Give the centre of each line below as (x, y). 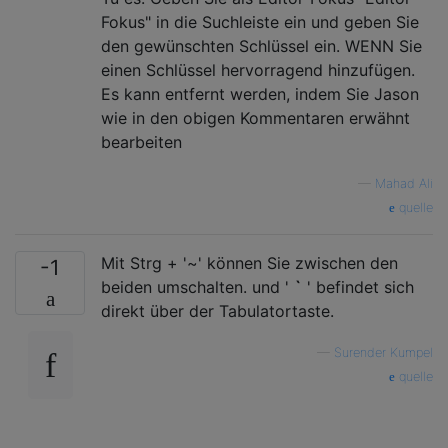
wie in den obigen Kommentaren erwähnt (255, 117)
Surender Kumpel (383, 352)
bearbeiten (141, 141)
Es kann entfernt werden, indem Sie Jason (260, 93)
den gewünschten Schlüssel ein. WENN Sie (261, 45)
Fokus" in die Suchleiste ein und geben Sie (260, 21)
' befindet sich (358, 286)
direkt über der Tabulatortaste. (217, 310)
